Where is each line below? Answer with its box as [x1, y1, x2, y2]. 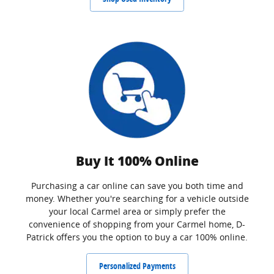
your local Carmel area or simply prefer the [48, 205, 226, 217]
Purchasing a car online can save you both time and [31, 179, 243, 191]
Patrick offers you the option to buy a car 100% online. [26, 231, 248, 243]
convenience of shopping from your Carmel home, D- [29, 218, 245, 230]
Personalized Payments [98, 259, 176, 272]
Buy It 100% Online [75, 153, 199, 169]
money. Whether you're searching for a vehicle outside [25, 192, 249, 204]
